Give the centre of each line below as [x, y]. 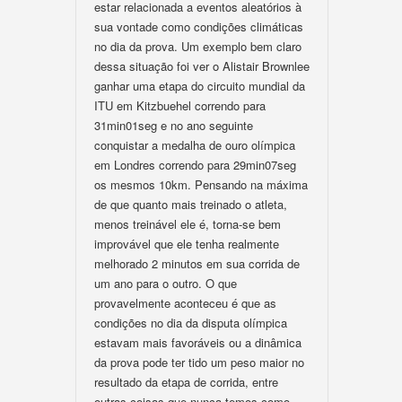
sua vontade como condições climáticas [199, 26]
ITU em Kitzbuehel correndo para [180, 105]
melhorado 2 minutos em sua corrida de [197, 263]
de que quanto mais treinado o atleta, [191, 204]
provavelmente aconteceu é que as [185, 303]
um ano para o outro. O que [166, 283]
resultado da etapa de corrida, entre [186, 382]
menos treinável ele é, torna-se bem [188, 224]
